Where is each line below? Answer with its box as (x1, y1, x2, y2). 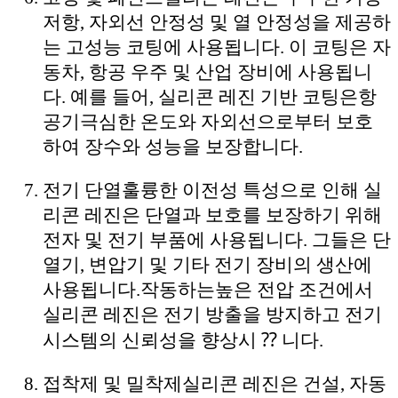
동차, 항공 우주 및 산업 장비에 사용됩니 (43, 60, 372, 83)
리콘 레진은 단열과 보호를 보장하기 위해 (43, 203, 382, 226)
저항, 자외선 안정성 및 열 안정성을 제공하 (43, 11, 391, 33)
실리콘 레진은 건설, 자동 (182, 372, 386, 394)
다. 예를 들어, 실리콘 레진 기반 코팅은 (43, 85, 358, 107)
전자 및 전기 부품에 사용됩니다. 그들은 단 (43, 228, 391, 251)
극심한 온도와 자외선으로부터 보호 (80, 110, 373, 132)
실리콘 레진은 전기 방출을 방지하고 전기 (43, 303, 382, 325)
